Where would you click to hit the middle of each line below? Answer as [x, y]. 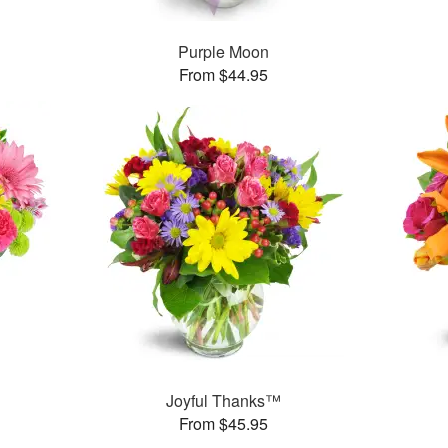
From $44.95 [224, 75]
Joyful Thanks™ [224, 401]
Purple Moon [224, 52]
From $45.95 [224, 424]
